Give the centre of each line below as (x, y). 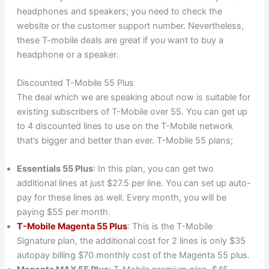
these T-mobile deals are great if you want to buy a (120, 40)
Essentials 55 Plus (55, 169)
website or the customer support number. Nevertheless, (130, 26)
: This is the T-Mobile (170, 227)
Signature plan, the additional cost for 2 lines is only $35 (131, 241)
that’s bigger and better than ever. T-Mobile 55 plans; (125, 141)
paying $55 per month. (63, 212)
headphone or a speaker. (67, 54)
